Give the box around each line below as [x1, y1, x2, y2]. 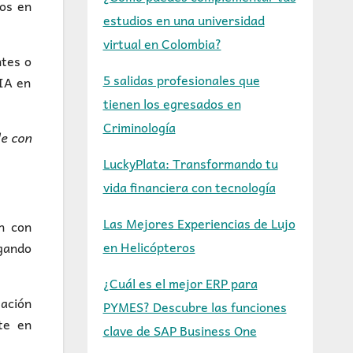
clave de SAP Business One [102, 320, 257, 340]
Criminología [102, 117, 176, 137]
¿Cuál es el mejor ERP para [102, 273, 258, 293]
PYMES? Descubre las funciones [102, 296, 287, 317]
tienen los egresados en [102, 93, 241, 113]
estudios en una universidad [102, 9, 265, 30]
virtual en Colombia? [102, 33, 221, 54]
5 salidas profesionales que [102, 69, 260, 90]
